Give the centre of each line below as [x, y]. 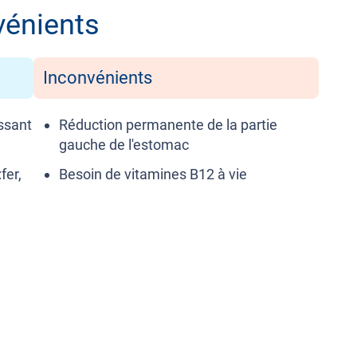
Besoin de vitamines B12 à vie [153, 175]
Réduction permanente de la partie [168, 125]
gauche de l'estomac [124, 145]
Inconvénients [97, 78]
